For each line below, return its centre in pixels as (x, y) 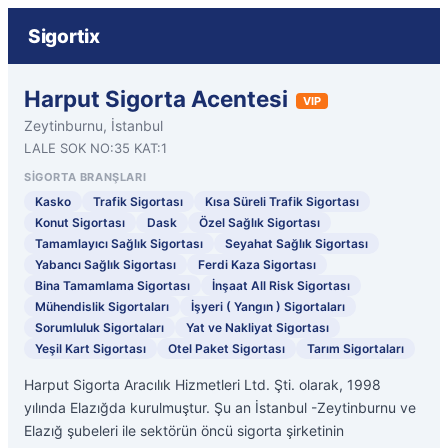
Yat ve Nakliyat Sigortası (257, 327)
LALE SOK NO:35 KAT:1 (95, 148)
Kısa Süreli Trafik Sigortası (282, 201)
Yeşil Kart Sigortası (90, 348)
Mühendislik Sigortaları (102, 306)
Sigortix (64, 36)
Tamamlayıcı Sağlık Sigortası (119, 243)
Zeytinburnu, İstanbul (93, 125)
